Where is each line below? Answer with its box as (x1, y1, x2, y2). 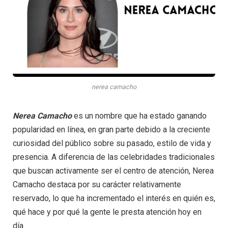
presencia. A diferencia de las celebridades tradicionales (13, 152, 215, 162)
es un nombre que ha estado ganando (72, 111, 207, 121)
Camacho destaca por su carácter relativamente (13, 180, 181, 190)
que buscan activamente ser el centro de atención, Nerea (13, 166, 214, 176)
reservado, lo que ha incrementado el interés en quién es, (13, 193, 215, 204)
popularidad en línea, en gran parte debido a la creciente (13, 125, 210, 135)
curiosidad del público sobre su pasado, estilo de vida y (13, 138, 211, 149)
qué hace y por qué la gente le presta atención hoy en (13, 207, 202, 217)
